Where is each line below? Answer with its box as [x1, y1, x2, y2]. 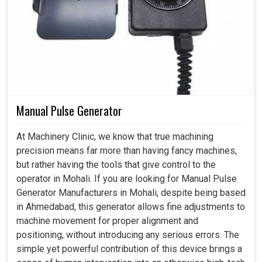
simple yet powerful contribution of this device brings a [16, 243, 242, 255]
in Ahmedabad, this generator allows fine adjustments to [16, 201, 245, 213]
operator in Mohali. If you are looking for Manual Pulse [16, 173, 237, 185]
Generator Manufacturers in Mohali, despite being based [16, 187, 246, 199]
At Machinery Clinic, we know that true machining [16, 131, 213, 143]
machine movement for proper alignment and [16, 215, 198, 227]
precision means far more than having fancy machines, [16, 145, 237, 157]
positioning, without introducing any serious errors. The [16, 229, 239, 241]
